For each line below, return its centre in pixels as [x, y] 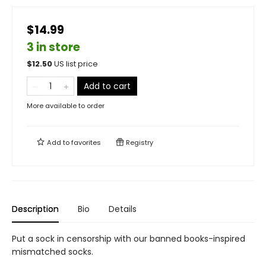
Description [35, 209]
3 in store [53, 47]
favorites [86, 142]
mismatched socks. [53, 252]
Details [123, 209]
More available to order [66, 106]
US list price [76, 64]
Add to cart [107, 86]
